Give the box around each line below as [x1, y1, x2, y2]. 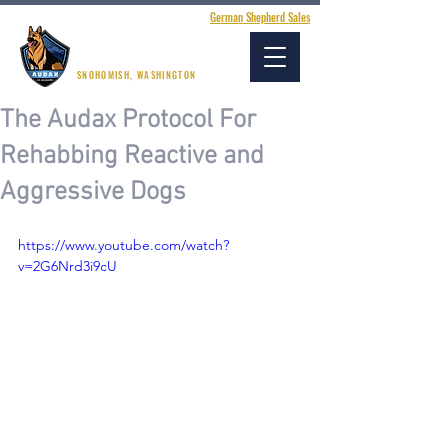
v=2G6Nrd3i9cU [18, 257, 117, 275]
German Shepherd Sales [210, 9, 310, 25]
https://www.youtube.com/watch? [18, 236, 229, 254]
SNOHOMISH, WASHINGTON [77, 68, 197, 82]
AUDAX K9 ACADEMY [77, 36, 218, 62]
